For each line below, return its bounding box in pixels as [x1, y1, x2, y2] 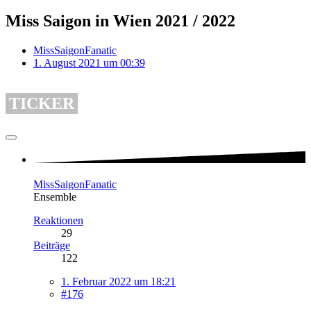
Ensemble [33, 190, 76, 203]
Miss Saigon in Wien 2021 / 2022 [6, 11, 235, 30]
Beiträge [33, 239, 70, 251]
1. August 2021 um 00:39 [33, 56, 145, 69]
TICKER [9, 94, 74, 112]
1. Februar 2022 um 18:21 [61, 275, 176, 287]
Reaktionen [33, 214, 83, 226]
